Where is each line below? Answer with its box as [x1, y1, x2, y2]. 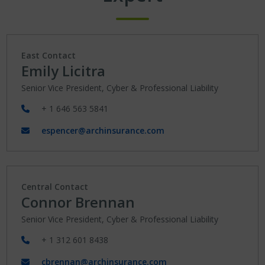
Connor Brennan [21, 192, 135, 212]
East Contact [21, 50, 76, 61]
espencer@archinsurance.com [41, 125, 165, 136]
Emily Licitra [21, 61, 106, 80]
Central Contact [21, 181, 89, 192]
